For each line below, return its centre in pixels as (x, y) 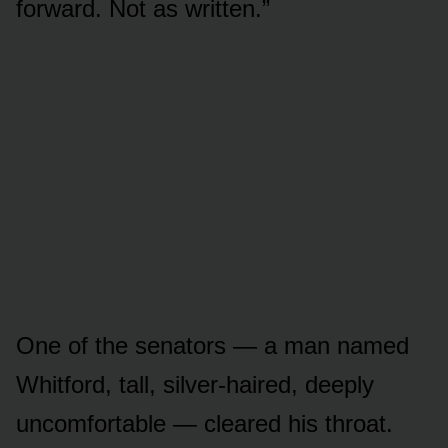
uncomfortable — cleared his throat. (204, 423)
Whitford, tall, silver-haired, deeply (195, 384)
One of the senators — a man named (212, 345)
